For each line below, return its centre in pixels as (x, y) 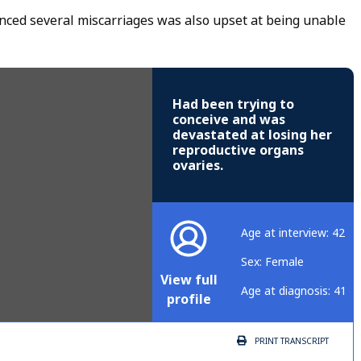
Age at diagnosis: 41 (294, 291)
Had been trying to (233, 105)
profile (189, 300)
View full (189, 280)
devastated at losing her (252, 135)
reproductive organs (238, 151)
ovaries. (198, 166)
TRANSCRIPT (303, 342)
